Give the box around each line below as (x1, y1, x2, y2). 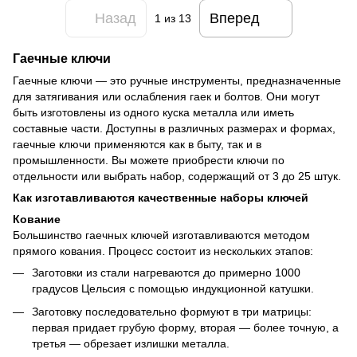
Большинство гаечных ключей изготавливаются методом (13, 229, 310, 242)
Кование (13, 213, 61, 226)
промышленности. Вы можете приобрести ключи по (13, 154, 284, 167)
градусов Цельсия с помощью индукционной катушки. (32, 282, 314, 296)
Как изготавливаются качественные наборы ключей (13, 191, 308, 205)
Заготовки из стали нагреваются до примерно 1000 (32, 266, 300, 280)
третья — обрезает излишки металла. (32, 336, 229, 350)
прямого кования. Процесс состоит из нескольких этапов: (13, 245, 313, 258)
